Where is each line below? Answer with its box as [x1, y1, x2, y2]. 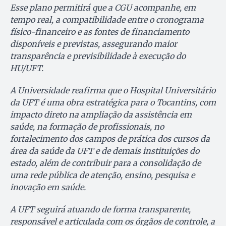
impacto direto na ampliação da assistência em [10, 109, 192, 120]
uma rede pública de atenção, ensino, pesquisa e [10, 170, 195, 181]
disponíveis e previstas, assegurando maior [10, 39, 177, 49]
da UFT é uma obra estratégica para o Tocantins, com [10, 97, 216, 108]
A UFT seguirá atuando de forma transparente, [10, 204, 191, 215]
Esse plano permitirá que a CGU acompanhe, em [10, 3, 196, 13]
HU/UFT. [10, 63, 43, 74]
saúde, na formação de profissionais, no [10, 122, 164, 132]
